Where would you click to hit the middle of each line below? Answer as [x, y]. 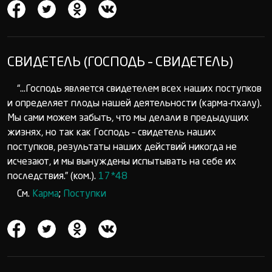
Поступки [85, 194]
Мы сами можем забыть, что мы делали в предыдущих [128, 118]
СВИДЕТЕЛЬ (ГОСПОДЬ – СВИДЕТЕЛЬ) [120, 63]
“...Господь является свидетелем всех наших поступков [139, 89]
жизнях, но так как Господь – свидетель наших [112, 133]
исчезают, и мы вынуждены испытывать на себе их [122, 162]
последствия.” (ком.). [53, 177]
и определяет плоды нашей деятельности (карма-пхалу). [134, 104]
